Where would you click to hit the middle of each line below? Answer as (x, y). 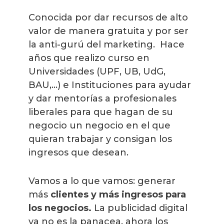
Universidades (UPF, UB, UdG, (97, 71)
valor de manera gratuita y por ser (108, 31)
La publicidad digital (141, 208)
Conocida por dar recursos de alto (108, 17)
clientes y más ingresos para (118, 194)
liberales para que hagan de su (101, 112)
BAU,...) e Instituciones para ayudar (110, 85)
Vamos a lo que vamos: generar (102, 181)
